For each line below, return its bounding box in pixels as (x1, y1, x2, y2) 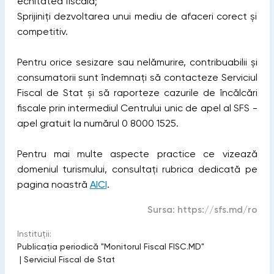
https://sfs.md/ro (177, 204, 257, 215)
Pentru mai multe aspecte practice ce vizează (17, 148, 257, 160)
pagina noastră (17, 179, 90, 190)
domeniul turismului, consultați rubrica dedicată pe (17, 163, 257, 175)
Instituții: (17, 229, 51, 239)
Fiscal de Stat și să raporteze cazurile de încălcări (17, 87, 257, 98)
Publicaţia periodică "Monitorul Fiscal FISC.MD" (17, 242, 204, 251)
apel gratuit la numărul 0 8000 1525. (17, 117, 179, 129)
